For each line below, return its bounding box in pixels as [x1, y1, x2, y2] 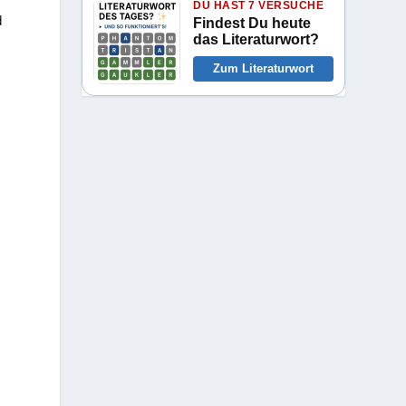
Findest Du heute [193, 15, 312, 32]
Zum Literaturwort [213, 62, 314, 76]
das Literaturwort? [193, 32, 320, 48]
